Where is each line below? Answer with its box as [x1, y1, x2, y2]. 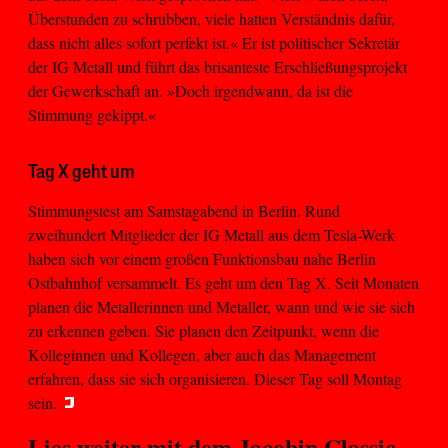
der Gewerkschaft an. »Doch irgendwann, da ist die [28, 79, 353, 101]
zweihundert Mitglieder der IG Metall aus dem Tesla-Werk [28, 223, 395, 245]
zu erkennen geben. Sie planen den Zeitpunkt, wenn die [28, 319, 379, 341]
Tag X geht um [28, 162, 135, 183]
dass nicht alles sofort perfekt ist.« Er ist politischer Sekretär [28, 31, 400, 53]
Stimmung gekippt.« [28, 103, 156, 125]
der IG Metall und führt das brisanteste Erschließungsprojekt [28, 55, 407, 77]
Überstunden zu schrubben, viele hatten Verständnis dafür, [28, 7, 395, 29]
